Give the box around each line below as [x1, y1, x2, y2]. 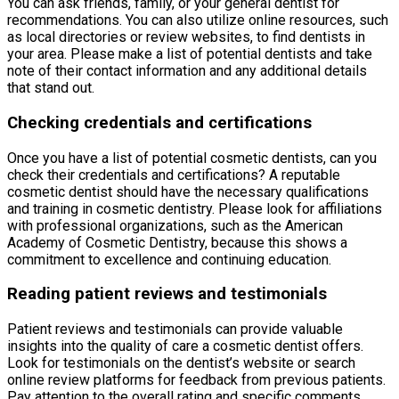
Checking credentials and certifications [7, 112, 312, 133]
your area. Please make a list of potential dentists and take [7, 45, 372, 63]
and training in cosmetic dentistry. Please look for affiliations [7, 199, 382, 217]
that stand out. [7, 79, 94, 97]
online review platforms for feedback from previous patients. [7, 371, 386, 388]
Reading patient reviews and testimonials [7, 284, 327, 305]
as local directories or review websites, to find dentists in [7, 28, 365, 46]
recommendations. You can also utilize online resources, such [7, 12, 388, 29]
